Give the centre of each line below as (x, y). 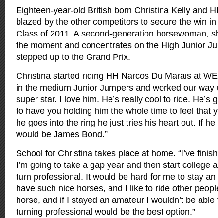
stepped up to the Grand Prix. (73, 57)
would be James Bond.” (62, 134)
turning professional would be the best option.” (106, 212)
